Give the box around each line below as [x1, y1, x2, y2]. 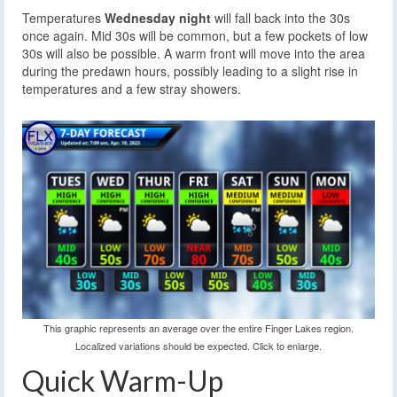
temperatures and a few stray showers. [22, 80, 241, 98]
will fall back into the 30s [211, 9, 350, 27]
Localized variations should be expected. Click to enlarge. [75, 339, 322, 353]
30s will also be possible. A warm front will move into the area [22, 44, 365, 63]
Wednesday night [105, 9, 211, 27]
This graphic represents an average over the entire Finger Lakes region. [43, 321, 354, 335]
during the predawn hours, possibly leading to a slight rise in [22, 62, 358, 81]
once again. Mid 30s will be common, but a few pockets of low [22, 27, 368, 45]
